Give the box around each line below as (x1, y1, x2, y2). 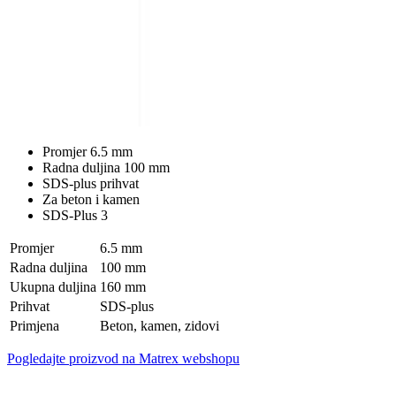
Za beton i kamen (42, 191, 140, 207)
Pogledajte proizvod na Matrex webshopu (7, 350, 240, 366)
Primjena (10, 317, 59, 333)
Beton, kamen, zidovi (100, 317, 219, 333)
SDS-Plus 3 (42, 207, 108, 223)
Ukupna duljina (10, 278, 96, 294)
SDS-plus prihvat (42, 175, 139, 191)
